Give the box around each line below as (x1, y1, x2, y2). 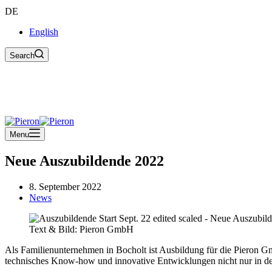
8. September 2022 (29, 181, 101, 192)
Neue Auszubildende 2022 (5, 152, 164, 169)
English (29, 27, 58, 37)
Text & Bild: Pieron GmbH (29, 223, 134, 234)
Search (10, 51, 35, 60)
